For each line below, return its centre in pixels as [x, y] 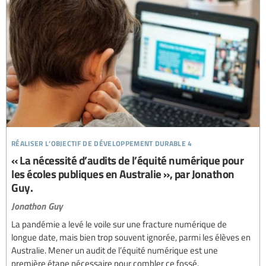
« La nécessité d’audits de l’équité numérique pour [127, 160]
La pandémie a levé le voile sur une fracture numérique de [119, 224]
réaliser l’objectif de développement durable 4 [102, 141]
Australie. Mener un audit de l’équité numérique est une [115, 250]
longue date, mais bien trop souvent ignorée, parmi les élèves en [131, 237]
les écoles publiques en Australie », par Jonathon [123, 173]
